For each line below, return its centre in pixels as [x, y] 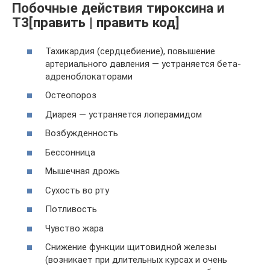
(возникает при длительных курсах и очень [136, 260]
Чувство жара [74, 228]
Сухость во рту [77, 190]
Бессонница [70, 152]
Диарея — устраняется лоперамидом [124, 114]
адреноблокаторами [89, 76]
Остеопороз [71, 96]
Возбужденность [82, 133]
